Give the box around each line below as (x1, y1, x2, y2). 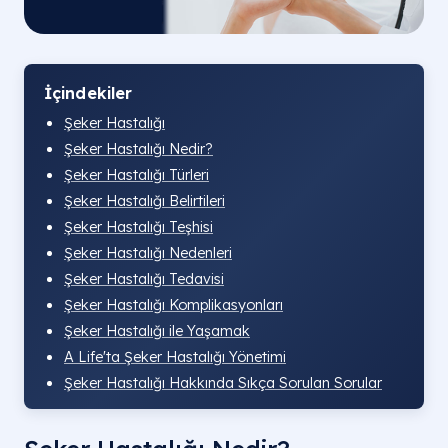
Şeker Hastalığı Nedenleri (64, 244, 232, 263)
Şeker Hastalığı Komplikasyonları (64, 296, 283, 315)
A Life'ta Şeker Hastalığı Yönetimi (64, 348, 286, 367)
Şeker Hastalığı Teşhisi (64, 218, 213, 237)
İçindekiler (44, 83, 133, 104)
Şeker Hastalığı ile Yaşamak (64, 322, 250, 341)
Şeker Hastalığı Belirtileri (64, 192, 225, 211)
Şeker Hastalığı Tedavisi (64, 270, 224, 289)
